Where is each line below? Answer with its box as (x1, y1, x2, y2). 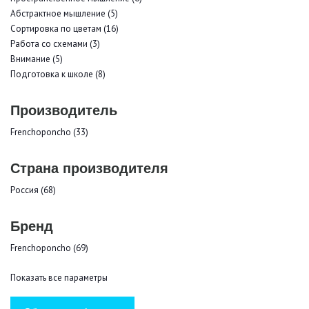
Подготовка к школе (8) (10, 68, 106, 80)
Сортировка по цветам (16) (10, 22, 119, 34)
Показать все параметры (10, 271, 108, 283)
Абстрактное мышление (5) (10, 7, 118, 19)
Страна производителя (10, 157, 168, 177)
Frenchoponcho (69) (10, 241, 88, 254)
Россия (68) (10, 183, 56, 196)
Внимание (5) (10, 52, 63, 65)
